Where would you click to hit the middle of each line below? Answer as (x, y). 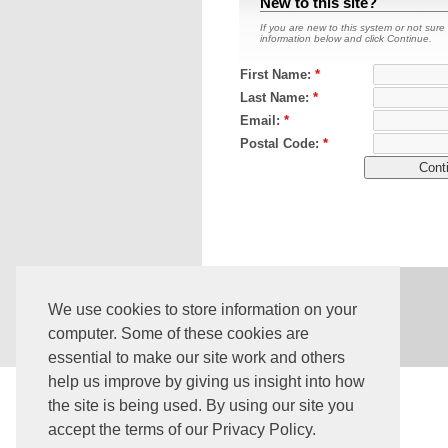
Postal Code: (281, 143)
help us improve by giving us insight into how (206, 382)
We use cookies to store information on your (202, 310)
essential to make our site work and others (196, 358)
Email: (262, 120)
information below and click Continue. (346, 38)
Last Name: (276, 97)
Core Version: (249, 285)
